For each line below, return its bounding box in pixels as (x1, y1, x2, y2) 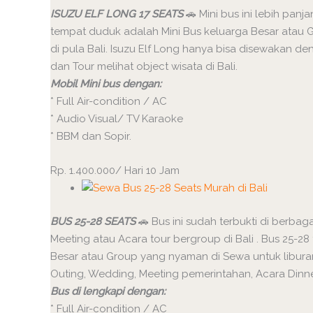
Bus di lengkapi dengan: (50, 284, 166, 298)
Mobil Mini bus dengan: (50, 77, 161, 90)
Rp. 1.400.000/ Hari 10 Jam (50, 163, 180, 177)
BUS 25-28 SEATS (50, 214, 136, 228)
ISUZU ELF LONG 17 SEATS (50, 7, 183, 20)
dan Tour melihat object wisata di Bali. (50, 59, 238, 73)
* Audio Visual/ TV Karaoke (50, 112, 183, 125)
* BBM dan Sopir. (50, 129, 131, 143)
